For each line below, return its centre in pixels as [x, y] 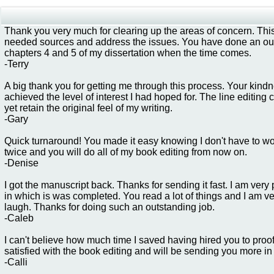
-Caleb [19, 218]
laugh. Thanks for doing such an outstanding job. [109, 207]
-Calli [16, 262]
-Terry [17, 64]
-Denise [21, 163]
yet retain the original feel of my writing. [88, 108]
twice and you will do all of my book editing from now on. [126, 152]
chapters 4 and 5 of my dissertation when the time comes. [128, 53]
